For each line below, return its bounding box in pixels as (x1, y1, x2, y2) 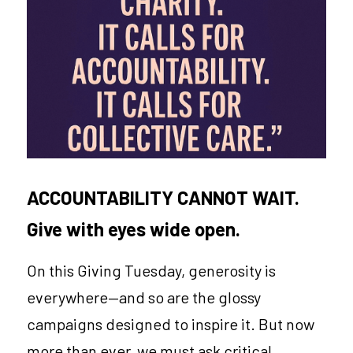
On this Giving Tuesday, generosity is (27, 260, 276, 280)
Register (98, 62, 143, 77)
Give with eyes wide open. (27, 217, 240, 240)
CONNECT (43, 25, 98, 40)
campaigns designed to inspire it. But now (27, 314, 314, 333)
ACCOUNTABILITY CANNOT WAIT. (27, 185, 299, 209)
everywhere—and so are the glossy (27, 287, 261, 307)
